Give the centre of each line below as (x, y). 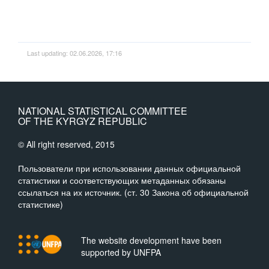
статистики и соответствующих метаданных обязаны (122, 180)
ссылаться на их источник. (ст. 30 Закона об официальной (133, 192)
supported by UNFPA (121, 252)
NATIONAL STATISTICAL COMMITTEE (103, 111)
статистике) (41, 204)
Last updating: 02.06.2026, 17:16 (74, 53)
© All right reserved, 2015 (66, 144)
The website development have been (151, 240)
